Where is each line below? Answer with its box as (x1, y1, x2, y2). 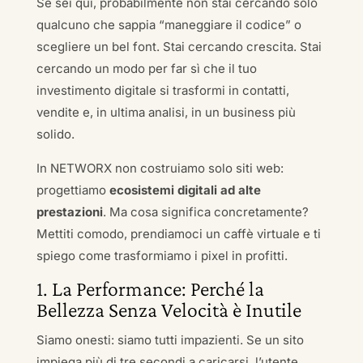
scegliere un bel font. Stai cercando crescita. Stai (36, 39, 322, 54)
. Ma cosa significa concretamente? (102, 204, 309, 220)
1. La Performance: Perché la (36, 277, 264, 301)
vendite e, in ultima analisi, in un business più (36, 105, 296, 120)
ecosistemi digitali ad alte (109, 182, 261, 198)
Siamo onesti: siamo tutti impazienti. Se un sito (36, 332, 304, 348)
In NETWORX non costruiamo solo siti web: (36, 160, 284, 176)
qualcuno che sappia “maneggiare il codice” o (36, 17, 301, 32)
